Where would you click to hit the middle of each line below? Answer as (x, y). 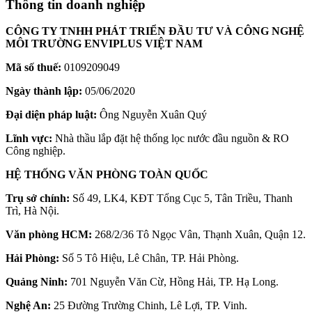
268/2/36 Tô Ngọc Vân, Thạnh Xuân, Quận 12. (199, 235)
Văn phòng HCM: (49, 235)
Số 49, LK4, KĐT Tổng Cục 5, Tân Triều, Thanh (181, 198)
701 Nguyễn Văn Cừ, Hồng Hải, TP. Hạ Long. (173, 282)
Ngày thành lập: (44, 91)
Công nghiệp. (36, 151)
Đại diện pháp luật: (51, 115)
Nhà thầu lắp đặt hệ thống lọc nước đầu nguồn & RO (171, 139)
